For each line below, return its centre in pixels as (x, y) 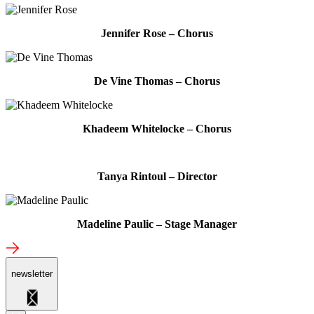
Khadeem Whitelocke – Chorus (157, 128)
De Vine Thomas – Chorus (157, 81)
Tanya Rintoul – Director (157, 176)
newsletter (32, 274)
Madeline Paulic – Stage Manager (157, 224)
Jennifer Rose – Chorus (157, 33)
